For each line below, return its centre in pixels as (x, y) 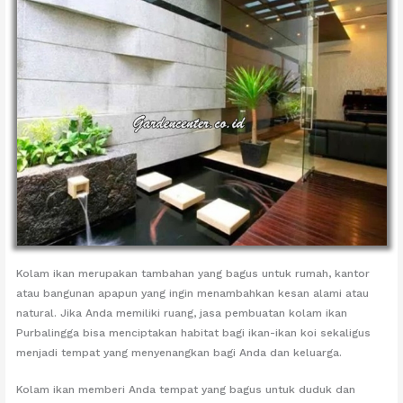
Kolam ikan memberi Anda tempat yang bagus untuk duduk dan (186, 390)
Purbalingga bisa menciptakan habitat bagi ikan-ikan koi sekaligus (194, 332)
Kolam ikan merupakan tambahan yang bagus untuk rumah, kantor (193, 273)
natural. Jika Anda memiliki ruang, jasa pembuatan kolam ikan (182, 313)
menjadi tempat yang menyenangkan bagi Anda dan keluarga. (179, 352)
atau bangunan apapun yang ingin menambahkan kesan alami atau (193, 293)
